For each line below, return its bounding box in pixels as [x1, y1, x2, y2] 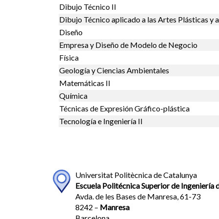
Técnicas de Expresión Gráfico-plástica [59, 103, 190, 113]
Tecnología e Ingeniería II [59, 116, 143, 126]
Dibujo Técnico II [59, 1, 116, 11]
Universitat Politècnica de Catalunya [75, 170, 197, 179]
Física [59, 52, 79, 62]
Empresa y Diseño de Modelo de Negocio [59, 40, 197, 49]
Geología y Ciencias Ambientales [59, 65, 169, 75]
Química [59, 90, 88, 100]
